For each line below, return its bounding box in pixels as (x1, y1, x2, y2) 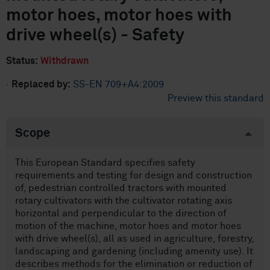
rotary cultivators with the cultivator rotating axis (15, 196, 232, 206)
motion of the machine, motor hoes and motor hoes (15, 221, 241, 231)
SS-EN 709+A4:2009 (73, 80, 164, 89)
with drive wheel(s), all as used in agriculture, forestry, (15, 234, 254, 243)
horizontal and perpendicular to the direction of (15, 209, 227, 218)
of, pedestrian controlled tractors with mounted (15, 183, 227, 193)
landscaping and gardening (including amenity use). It (15, 246, 253, 256)
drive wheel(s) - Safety (6, 27, 184, 44)
